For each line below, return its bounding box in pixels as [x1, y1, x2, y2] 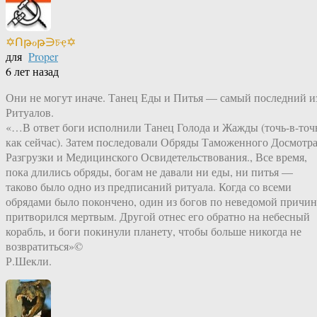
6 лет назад [6, 64, 59, 79]
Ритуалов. [6, 105, 54, 120]
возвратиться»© [6, 238, 83, 254]
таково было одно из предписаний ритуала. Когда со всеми [6, 179, 292, 195]
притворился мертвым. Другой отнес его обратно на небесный [6, 209, 310, 224]
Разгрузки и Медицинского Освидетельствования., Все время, [6, 149, 307, 165]
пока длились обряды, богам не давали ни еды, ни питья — [6, 164, 293, 180]
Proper [28, 49, 58, 64]
